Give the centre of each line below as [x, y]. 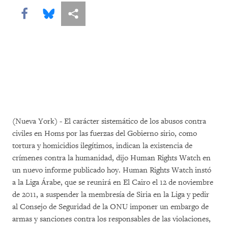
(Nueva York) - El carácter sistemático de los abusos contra [109, 121]
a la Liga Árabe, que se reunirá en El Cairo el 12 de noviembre [113, 182]
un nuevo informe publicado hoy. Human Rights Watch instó [112, 170]
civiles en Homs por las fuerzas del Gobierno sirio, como [105, 134]
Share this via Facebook [60, 13]
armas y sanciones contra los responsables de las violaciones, [111, 219]
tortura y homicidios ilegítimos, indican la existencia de [102, 146]
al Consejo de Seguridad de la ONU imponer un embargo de [110, 207]
